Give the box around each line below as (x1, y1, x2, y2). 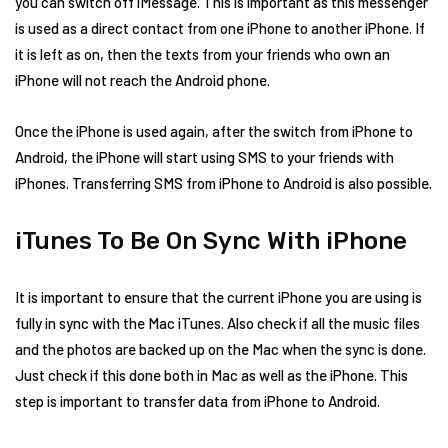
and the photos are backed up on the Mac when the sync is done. (15, 340, 426, 358)
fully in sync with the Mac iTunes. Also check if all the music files (15, 314, 420, 332)
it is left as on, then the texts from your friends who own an (15, 45, 390, 63)
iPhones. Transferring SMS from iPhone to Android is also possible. (15, 174, 432, 192)
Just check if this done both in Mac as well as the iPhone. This (15, 366, 408, 384)
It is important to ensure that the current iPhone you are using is (15, 288, 422, 306)
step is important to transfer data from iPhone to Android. (15, 392, 380, 410)
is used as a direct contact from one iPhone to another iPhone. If (15, 19, 425, 37)
